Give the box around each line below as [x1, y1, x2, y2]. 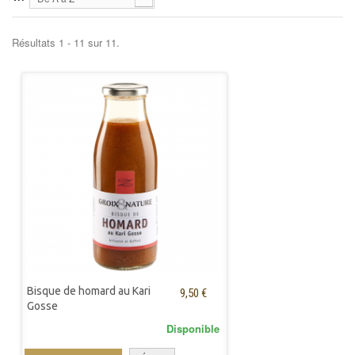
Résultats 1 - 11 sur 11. [12, 35, 120, 50]
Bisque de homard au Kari [27, 284, 151, 297]
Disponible [166, 321, 219, 336]
